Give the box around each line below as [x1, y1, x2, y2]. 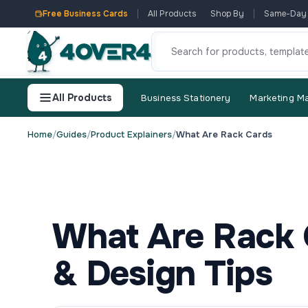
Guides [56, 129, 87, 140]
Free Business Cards [43, 8, 128, 19]
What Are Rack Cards [176, 129, 272, 140]
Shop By [210, 8, 244, 19]
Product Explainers [91, 129, 172, 140]
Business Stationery [141, 91, 231, 104]
